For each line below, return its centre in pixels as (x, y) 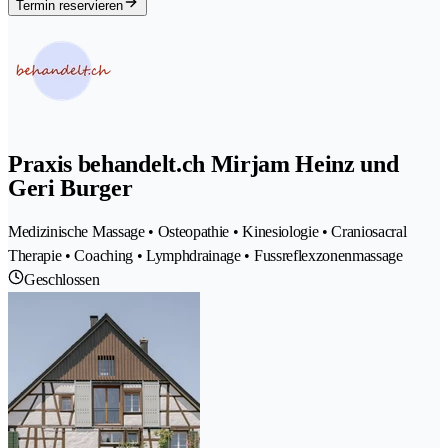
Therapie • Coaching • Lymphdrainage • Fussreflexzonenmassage (205, 256)
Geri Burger (70, 188)
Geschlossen (62, 280)
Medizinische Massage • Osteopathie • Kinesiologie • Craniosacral (207, 232)
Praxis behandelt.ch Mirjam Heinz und (203, 164)
